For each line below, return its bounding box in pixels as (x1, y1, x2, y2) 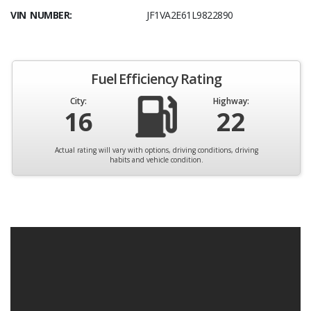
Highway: (212, 95, 249, 108)
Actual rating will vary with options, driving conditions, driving (54, 145, 258, 155)
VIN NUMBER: (10, 8, 72, 22)
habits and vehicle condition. (109, 155, 203, 165)
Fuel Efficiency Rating (91, 69, 221, 89)
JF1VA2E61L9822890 (146, 8, 233, 22)
